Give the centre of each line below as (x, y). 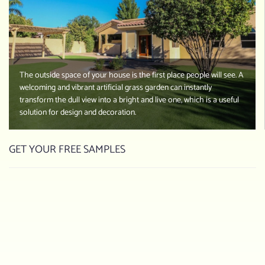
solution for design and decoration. (78, 112)
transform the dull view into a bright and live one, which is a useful (129, 100)
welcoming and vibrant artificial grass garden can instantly (116, 88)
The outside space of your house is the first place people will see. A (132, 75)
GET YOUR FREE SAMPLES (67, 149)
